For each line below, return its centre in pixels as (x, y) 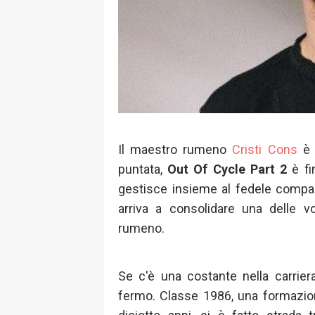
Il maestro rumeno (175, 149)
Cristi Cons (265, 149)
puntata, (143, 169)
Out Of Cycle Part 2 (230, 169)
